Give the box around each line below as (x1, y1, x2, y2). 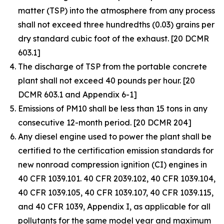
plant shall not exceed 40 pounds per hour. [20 (18, 75, 195, 85)
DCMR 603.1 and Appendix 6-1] (18, 89, 137, 99)
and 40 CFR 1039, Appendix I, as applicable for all (18, 201, 210, 211)
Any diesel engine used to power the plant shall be (18, 131, 211, 141)
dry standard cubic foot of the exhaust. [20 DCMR (18, 33, 209, 43)
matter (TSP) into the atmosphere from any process (18, 5, 215, 15)
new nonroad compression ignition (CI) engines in (18, 159, 207, 169)
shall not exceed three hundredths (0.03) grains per (18, 19, 214, 29)
